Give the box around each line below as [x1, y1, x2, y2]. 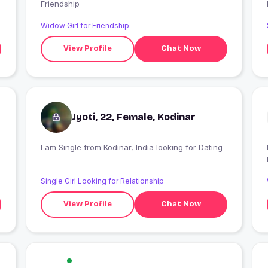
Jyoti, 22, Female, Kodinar [71, 111, 196, 123]
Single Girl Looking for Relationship [40, 176, 164, 185]
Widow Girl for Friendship [40, 20, 129, 30]
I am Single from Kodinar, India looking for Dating [103, 142, 223, 152]
